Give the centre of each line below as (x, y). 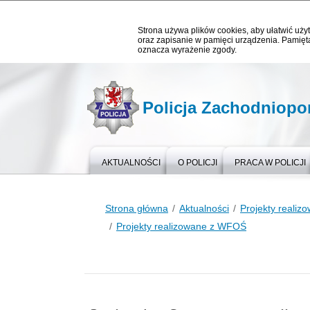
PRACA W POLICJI (270, 163)
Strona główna (137, 208)
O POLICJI (198, 163)
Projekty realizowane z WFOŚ (181, 226)
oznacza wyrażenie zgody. (187, 50)
